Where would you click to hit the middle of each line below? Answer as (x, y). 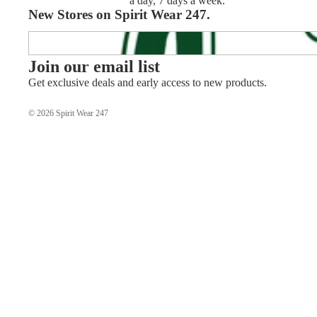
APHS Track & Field (76, 38)
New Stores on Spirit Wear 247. (119, 14)
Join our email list (94, 67)
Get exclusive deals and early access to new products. (148, 83)
